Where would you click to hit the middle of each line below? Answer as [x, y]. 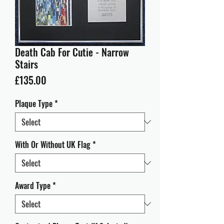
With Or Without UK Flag [53, 144]
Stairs [26, 64]
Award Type [33, 185]
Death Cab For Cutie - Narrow [72, 52]
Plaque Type [34, 103]
